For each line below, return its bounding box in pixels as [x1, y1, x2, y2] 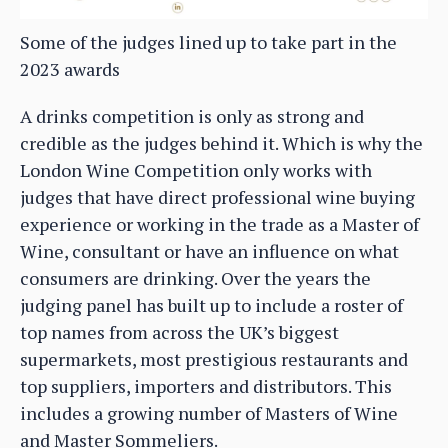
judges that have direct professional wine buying [20, 184, 415, 209]
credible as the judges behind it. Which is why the [20, 130, 423, 155]
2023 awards [20, 56, 120, 81]
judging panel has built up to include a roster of [20, 292, 403, 317]
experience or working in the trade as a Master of [20, 211, 419, 236]
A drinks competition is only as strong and [20, 103, 364, 128]
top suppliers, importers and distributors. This [20, 373, 392, 398]
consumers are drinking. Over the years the [20, 265, 371, 290]
